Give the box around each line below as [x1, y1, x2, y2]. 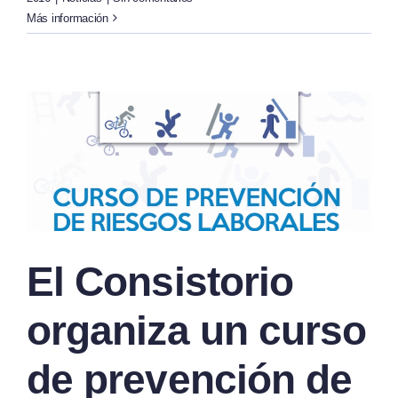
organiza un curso [27, 307, 367, 354]
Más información [27, 11, 108, 25]
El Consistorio [27, 259, 294, 306]
